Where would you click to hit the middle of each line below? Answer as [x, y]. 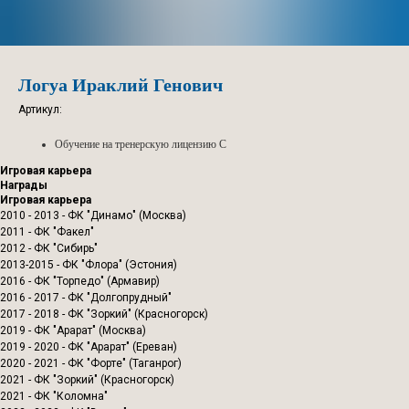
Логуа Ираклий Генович [121, 85]
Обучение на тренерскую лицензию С [141, 144]
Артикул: [40, 110]
